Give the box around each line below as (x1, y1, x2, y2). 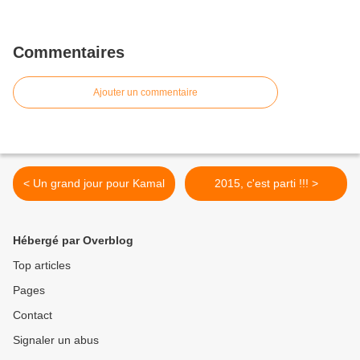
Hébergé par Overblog (13, 234, 133, 247)
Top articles (13, 259, 71, 272)
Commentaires (13, 43, 125, 62)
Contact (13, 309, 52, 322)
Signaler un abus (13, 333, 99, 347)
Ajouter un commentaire (93, 87, 198, 99)
